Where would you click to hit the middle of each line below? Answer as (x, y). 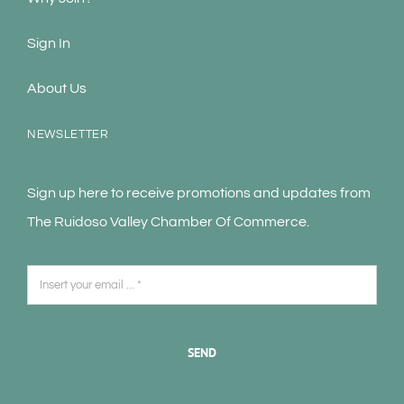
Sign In (48, 44)
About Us (56, 89)
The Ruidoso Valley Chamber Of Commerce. (168, 222)
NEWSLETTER (68, 135)
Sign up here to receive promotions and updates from (198, 193)
